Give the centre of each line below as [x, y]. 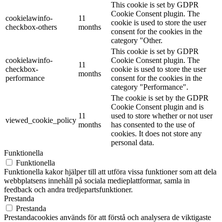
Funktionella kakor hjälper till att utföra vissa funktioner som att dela [110, 172]
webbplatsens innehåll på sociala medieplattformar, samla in [97, 181]
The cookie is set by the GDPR [160, 98]
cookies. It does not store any [156, 134]
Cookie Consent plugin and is [157, 107]
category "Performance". [150, 87]
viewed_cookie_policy [41, 120]
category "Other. [137, 41]
